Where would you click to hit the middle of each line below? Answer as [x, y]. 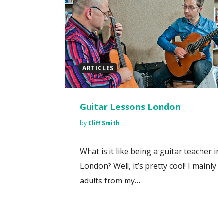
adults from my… [110, 181]
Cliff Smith [104, 123]
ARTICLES [98, 68]
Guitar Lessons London [130, 107]
